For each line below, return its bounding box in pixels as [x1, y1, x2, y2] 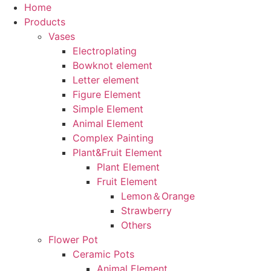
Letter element [72, 74, 139, 86]
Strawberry [120, 204, 172, 217]
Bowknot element [72, 59, 152, 71]
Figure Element [72, 88, 141, 100]
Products [24, 16, 65, 28]
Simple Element [72, 103, 143, 115]
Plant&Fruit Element [72, 146, 162, 158]
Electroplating [72, 45, 137, 57]
